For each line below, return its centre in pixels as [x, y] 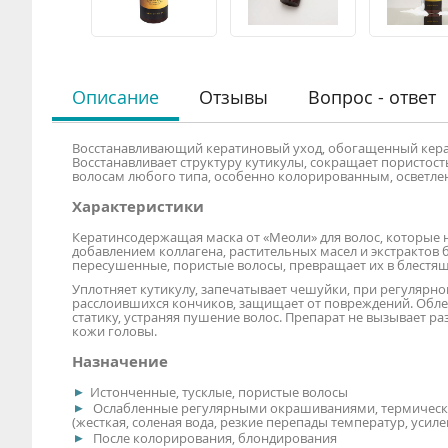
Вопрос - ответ [372, 96]
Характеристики [138, 206]
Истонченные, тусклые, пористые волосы [219, 392]
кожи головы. [116, 330]
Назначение [120, 362]
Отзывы [233, 96]
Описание [115, 96]
